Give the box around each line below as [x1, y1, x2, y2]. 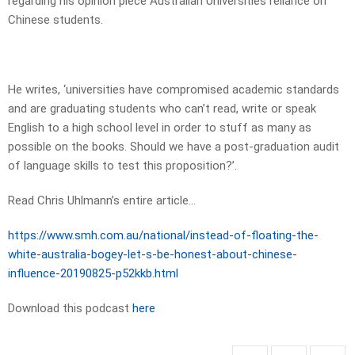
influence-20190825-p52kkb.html [8, 266, 178, 281]
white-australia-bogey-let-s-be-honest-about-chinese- [8, 247, 297, 262]
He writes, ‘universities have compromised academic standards [8, 82, 339, 97]
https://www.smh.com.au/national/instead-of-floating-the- [8, 228, 319, 243]
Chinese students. [8, 13, 103, 28]
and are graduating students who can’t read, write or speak [8, 101, 316, 116]
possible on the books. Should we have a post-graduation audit [8, 139, 339, 155]
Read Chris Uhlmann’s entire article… [8, 193, 196, 208]
